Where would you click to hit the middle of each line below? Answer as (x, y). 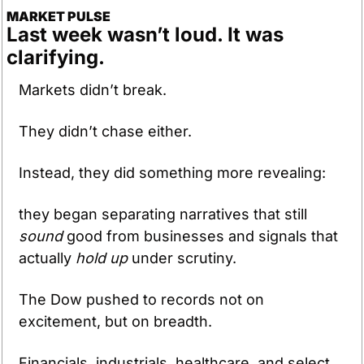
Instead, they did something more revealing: (174, 172)
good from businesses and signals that (200, 236)
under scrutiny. (182, 258)
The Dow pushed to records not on (141, 299)
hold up (102, 258)
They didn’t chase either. (107, 131)
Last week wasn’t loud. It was (145, 34)
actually (47, 258)
